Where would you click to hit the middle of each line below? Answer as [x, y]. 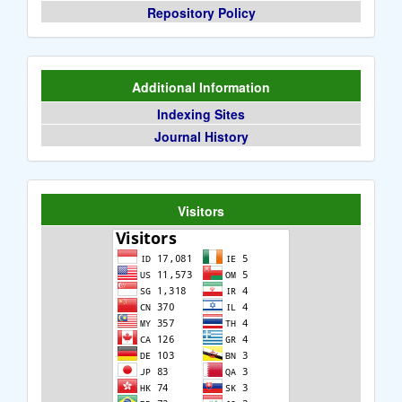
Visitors [201, 210]
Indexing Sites [201, 114]
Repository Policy [201, 12]
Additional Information [201, 87]
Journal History [201, 136]
